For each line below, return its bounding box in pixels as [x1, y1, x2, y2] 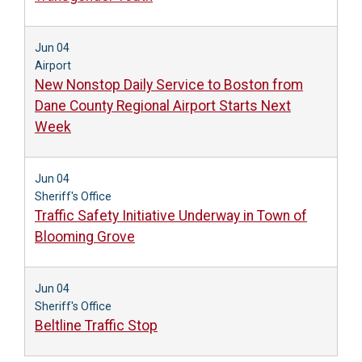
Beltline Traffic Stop [35, 318, 158, 334]
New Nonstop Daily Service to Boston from [35, 77, 303, 93]
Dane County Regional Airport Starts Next [35, 98, 291, 114]
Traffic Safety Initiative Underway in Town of [35, 208, 307, 224]
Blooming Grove [35, 229, 135, 245]
